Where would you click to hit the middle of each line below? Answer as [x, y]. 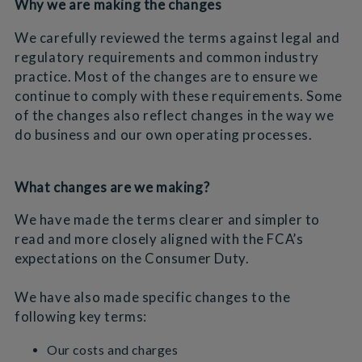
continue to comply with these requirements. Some [178, 95]
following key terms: [80, 317]
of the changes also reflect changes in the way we [174, 115]
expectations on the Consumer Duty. [132, 259]
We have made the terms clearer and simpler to [167, 220]
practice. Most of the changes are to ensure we [166, 76]
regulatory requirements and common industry [166, 57]
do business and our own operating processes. [163, 134]
